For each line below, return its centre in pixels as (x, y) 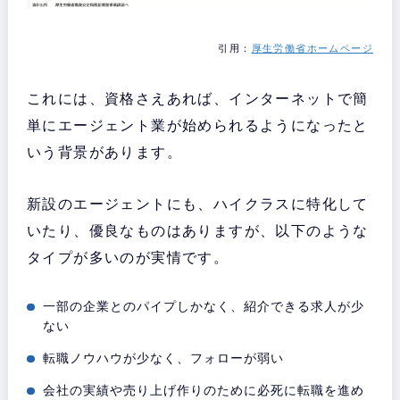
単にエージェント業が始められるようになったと (197, 125)
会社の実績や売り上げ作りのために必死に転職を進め (204, 390)
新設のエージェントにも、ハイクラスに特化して (197, 204)
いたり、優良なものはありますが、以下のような (197, 230)
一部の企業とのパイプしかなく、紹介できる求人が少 (204, 306)
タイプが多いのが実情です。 (128, 257)
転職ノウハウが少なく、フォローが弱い (164, 358)
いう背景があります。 (104, 152)
